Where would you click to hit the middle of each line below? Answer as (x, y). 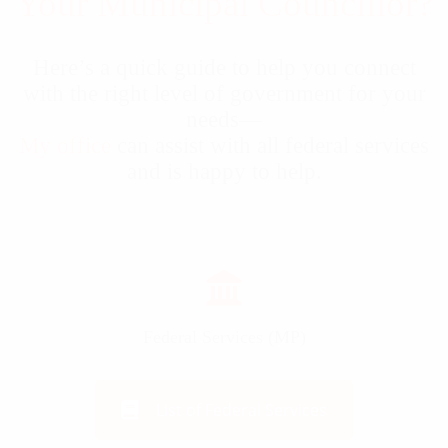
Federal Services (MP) (224, 337)
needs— (224, 120)
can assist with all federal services (270, 146)
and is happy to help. (224, 172)
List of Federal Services (241, 410)
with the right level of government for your (224, 94)
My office (65, 146)
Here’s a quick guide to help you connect (224, 68)
